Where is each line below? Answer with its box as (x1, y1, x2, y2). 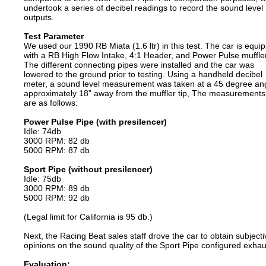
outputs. (24, 12, 54, 22)
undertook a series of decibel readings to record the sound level (24, 3, 263, 12)
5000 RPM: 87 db (24, 145, 90, 155)
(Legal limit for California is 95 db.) (24, 212, 153, 221)
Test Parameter (24, 31, 84, 41)
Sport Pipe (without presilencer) (24, 164, 153, 174)
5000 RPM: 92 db (24, 193, 90, 202)
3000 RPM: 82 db (24, 136, 90, 145)
